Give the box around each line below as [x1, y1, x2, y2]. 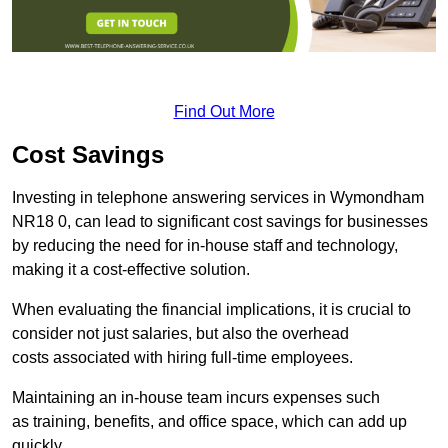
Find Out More [173, 102, 275, 120]
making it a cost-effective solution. [12, 260, 250, 278]
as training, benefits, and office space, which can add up [12, 412, 407, 430]
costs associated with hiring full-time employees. [12, 348, 353, 366]
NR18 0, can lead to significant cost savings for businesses [12, 212, 428, 230]
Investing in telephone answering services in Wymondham [12, 188, 424, 206]
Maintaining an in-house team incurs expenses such [12, 388, 380, 406]
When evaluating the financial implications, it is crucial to [12, 300, 411, 318]
